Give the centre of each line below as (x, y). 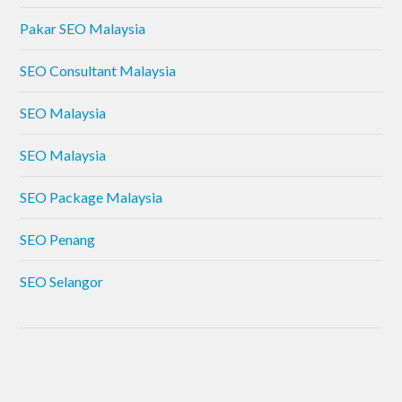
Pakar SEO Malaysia (83, 29)
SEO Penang (58, 240)
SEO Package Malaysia (92, 197)
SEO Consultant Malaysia (98, 71)
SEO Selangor (62, 282)
